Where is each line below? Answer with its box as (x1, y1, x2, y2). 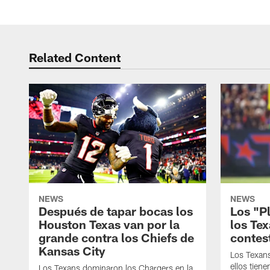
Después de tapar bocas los (39, 204, 193, 219)
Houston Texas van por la (39, 217, 180, 232)
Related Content (29, 50, 121, 64)
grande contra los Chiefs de (39, 230, 194, 245)
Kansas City (39, 243, 105, 259)
